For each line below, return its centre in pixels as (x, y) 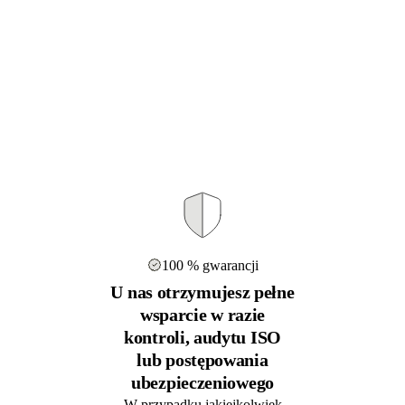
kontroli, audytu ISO (202, 337)
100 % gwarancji (210, 265)
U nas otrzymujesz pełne (202, 292)
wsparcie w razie (202, 314)
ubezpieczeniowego (202, 382)
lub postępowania (202, 359)
